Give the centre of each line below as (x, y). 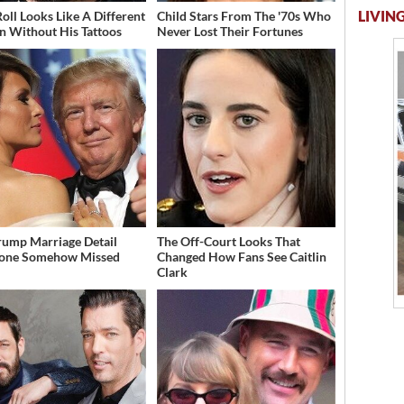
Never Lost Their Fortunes (230, 32)
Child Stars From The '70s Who (243, 16)
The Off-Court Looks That (228, 242)
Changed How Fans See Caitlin (241, 257)
